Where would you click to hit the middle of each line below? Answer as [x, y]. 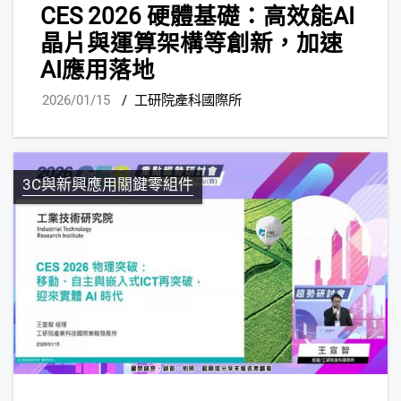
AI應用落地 [98, 69]
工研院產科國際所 [188, 101]
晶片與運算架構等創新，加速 [192, 43]
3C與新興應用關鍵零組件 [108, 185]
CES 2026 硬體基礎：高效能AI [197, 16]
